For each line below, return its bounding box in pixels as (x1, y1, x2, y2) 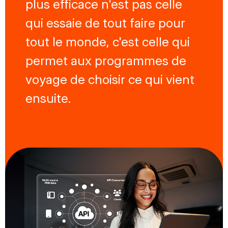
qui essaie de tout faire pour (25, 15, 185, 31)
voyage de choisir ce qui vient (25, 72, 194, 87)
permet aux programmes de (25, 53, 186, 68)
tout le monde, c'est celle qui (25, 34, 190, 49)
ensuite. (25, 91, 71, 106)
